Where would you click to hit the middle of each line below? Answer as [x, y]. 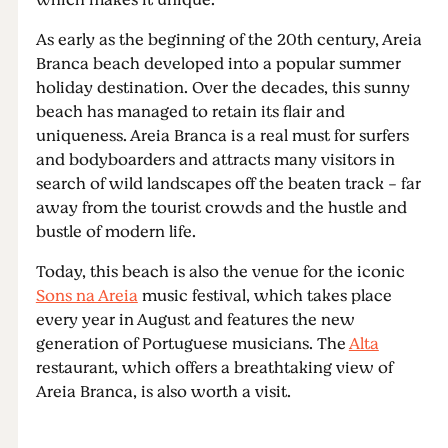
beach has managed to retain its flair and [190, 112]
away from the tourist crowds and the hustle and [221, 208]
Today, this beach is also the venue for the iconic [220, 272]
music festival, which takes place [264, 296]
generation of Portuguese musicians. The [192, 344]
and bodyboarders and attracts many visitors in [215, 160]
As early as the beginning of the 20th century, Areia [228, 40]
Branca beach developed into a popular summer [218, 64]
